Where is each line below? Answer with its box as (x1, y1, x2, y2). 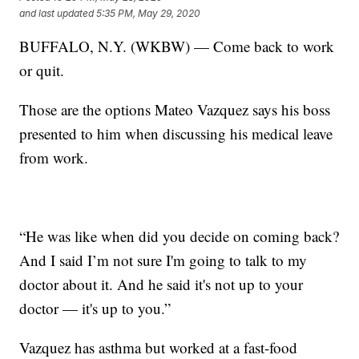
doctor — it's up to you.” (19, 298, 171, 319)
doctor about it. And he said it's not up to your (19, 274, 304, 295)
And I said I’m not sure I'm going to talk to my (19, 250, 308, 271)
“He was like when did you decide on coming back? (19, 226, 340, 247)
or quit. (19, 60, 65, 81)
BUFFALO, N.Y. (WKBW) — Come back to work (19, 36, 335, 57)
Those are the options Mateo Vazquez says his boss (19, 99, 331, 120)
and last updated (19, 6, 95, 19)
